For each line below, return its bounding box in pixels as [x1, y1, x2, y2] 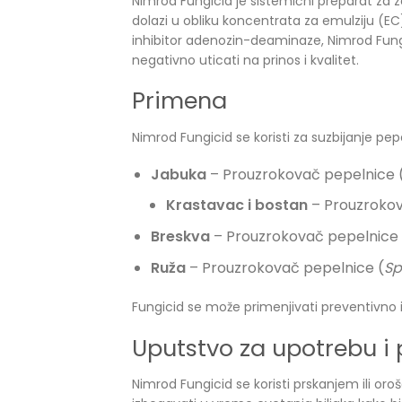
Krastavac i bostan [166, 195, 308, 216]
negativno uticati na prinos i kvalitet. [132, 50, 359, 69]
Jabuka [150, 163, 206, 185]
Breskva [150, 225, 210, 247]
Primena [132, 83, 227, 117]
